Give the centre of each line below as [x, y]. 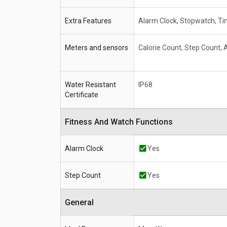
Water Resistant [90, 85]
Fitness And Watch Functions [121, 122]
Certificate [82, 95]
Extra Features [88, 21]
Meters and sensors [97, 48]
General [82, 203]
